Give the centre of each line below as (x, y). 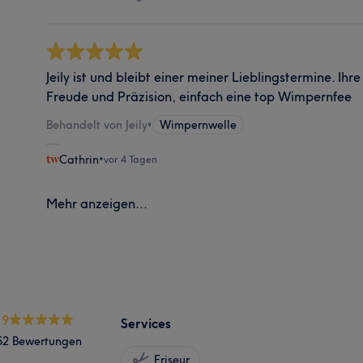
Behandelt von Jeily (97, 124)
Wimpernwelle (199, 124)
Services (146, 323)
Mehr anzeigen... (97, 203)
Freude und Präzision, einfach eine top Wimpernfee (199, 96)
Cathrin (79, 159)
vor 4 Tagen (131, 159)
